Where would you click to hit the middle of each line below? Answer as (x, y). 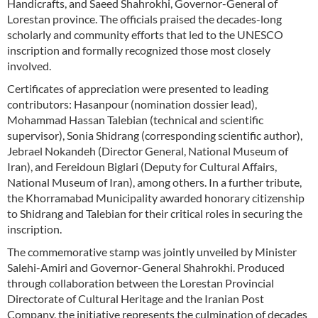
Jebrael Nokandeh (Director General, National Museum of (148, 151)
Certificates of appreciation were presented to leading (138, 88)
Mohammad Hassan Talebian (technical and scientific (135, 120)
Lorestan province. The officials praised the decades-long (144, 19)
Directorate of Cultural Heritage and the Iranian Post (136, 298)
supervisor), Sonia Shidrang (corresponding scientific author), (155, 135)
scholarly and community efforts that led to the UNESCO (145, 34)
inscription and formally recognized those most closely (139, 50)
